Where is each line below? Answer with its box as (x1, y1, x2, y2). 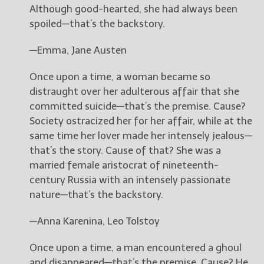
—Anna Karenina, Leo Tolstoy (29, 215, 160, 227)
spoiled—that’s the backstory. (29, 18, 165, 30)
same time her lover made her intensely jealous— (29, 130, 252, 142)
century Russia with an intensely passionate (29, 174, 230, 186)
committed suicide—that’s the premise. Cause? (29, 100, 246, 113)
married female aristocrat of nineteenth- (29, 159, 219, 171)
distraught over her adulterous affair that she (29, 85, 239, 98)
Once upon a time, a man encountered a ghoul (29, 242, 242, 254)
